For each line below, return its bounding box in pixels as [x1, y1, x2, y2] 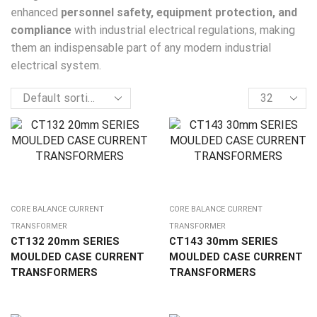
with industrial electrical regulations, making [71, 23, 295, 38]
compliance [11, 23, 71, 38]
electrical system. [11, 59, 101, 73]
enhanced [11, 6, 61, 20]
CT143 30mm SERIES [169, 234, 278, 248]
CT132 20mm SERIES [11, 234, 120, 248]
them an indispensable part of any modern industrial [11, 41, 271, 55]
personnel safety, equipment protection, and [61, 6, 297, 20]
